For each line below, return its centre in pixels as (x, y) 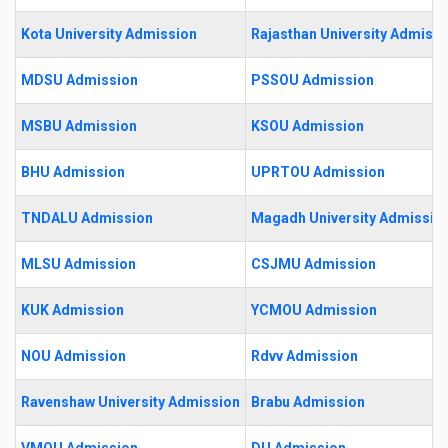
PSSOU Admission (312, 79)
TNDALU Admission (87, 217)
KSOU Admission (307, 125)
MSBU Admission (79, 125)
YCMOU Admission (314, 309)
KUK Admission (72, 309)
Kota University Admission (109, 33)
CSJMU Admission (313, 263)
